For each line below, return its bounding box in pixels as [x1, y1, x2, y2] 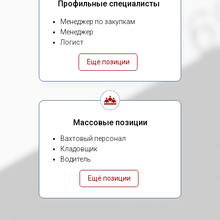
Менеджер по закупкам [60, 18, 135, 26]
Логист [60, 38, 83, 46]
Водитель [60, 155, 91, 163]
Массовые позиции [73, 118, 147, 127]
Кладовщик [60, 145, 97, 153]
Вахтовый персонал [60, 135, 126, 142]
